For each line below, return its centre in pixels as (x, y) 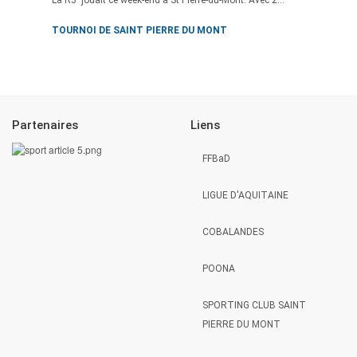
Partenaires (45, 126)
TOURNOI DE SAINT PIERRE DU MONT (139, 30)
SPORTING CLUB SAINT (254, 305)
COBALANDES (233, 231)
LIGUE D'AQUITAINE (245, 195)
